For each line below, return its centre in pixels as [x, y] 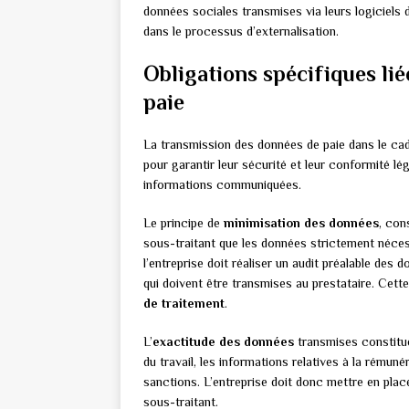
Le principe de [184, 223]
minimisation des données [301, 223]
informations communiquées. [222, 185]
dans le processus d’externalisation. [241, 31]
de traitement [184, 304]
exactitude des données [223, 342]
